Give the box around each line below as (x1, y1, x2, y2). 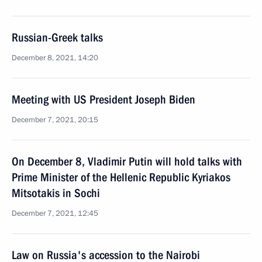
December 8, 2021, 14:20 (12, 53, 98, 63)
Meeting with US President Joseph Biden (12, 92, 195, 106)
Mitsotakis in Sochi (12, 186, 100, 200)
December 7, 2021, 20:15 (12, 115, 98, 125)
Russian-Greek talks (12, 30, 103, 44)
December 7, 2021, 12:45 (12, 208, 98, 219)
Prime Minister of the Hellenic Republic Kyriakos (12, 170, 230, 184)
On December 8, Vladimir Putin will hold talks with (12, 154, 242, 168)
